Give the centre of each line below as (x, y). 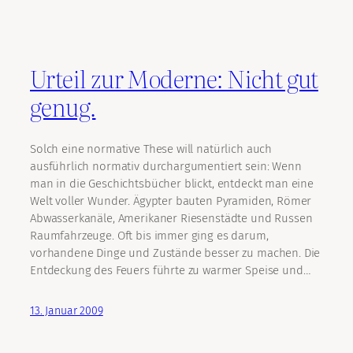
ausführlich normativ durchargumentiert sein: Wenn (166, 166)
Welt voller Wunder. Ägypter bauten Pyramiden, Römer (171, 201)
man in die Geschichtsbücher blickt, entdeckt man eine (172, 183)
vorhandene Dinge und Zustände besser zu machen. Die (175, 253)
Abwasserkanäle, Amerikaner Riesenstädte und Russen (171, 218)
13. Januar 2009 (67, 310)
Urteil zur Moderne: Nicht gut (174, 78)
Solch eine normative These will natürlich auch (151, 149)
